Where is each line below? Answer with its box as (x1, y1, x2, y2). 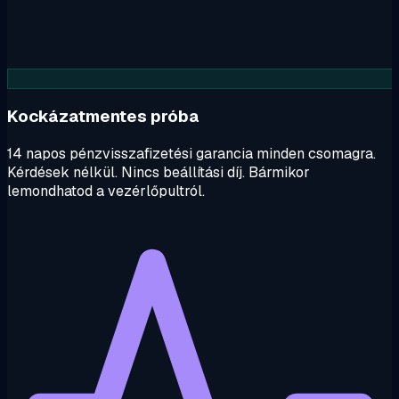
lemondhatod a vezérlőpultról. (7, 181, 205, 200)
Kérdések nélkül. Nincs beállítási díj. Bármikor (7, 162, 310, 182)
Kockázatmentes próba (7, 104, 199, 127)
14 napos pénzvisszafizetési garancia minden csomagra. (7, 143, 376, 163)
